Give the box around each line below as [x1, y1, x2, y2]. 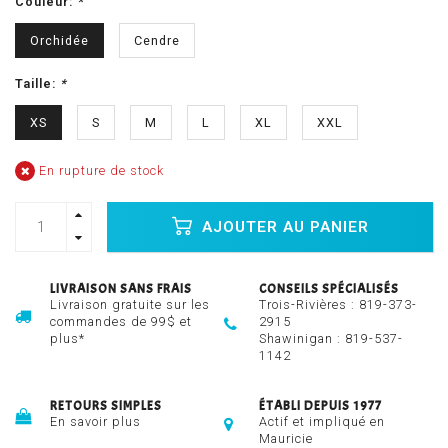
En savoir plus [50, 414, 141, 430]
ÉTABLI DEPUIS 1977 [259, 398, 382, 415]
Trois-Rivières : [259, 297, 359, 313]
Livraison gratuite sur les [50, 297, 210, 313]
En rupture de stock [35, 163, 164, 179]
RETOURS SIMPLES [50, 398, 162, 415]
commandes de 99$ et [50, 314, 192, 330]
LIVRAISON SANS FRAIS [50, 281, 192, 298]
